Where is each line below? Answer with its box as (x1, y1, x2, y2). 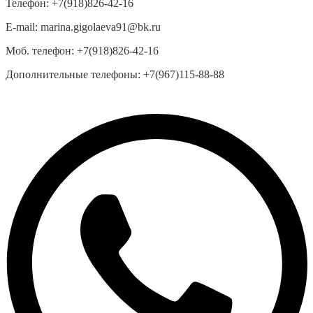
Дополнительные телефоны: (6, 68, 140, 81)
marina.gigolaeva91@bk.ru (38, 21, 161, 34)
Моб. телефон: (6, 45, 74, 57)
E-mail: (6, 21, 38, 34)
